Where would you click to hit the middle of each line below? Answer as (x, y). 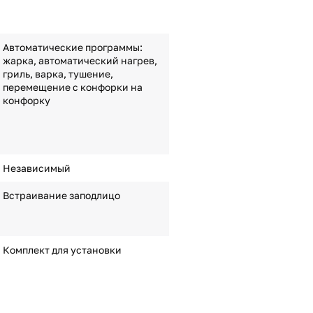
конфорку (26, 100)
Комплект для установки (62, 250)
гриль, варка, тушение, (58, 74)
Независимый (36, 168)
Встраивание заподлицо (61, 195)
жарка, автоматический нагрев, (80, 60)
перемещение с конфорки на (72, 87)
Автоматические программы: (72, 47)
